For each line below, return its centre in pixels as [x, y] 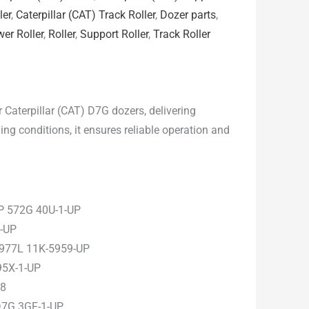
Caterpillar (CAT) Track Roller [86, 15]
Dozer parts [188, 15]
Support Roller [114, 34]
